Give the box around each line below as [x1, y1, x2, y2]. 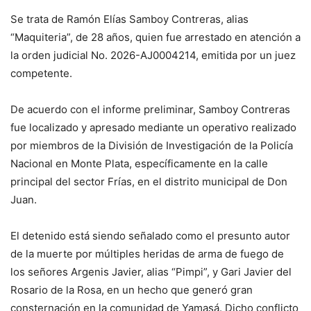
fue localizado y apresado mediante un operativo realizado [10, 121, 296, 135]
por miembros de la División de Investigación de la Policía [10, 139, 293, 153]
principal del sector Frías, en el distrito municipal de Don [10, 175, 287, 189]
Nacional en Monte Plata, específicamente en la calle [10, 157, 268, 171]
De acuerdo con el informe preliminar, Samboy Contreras [10, 103, 290, 117]
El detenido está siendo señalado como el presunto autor [10, 229, 290, 243]
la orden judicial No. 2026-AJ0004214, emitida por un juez [10, 49, 296, 62]
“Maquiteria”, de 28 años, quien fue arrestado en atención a [10, 31, 301, 44]
